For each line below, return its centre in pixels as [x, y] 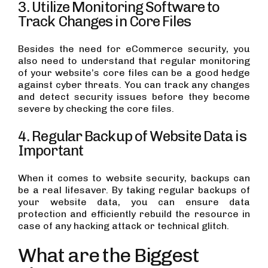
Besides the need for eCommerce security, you [134, 48]
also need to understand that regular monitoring [134, 60]
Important [51, 150]
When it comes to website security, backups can [134, 178]
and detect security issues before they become [134, 96]
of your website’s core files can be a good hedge [134, 72]
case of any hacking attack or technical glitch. [124, 226]
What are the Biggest [109, 255]
